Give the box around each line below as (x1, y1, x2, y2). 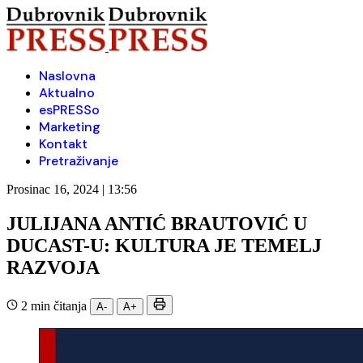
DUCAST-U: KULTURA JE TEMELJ (6, 234, 322, 256)
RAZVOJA (6, 256, 100, 278)
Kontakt (39, 135, 88, 152)
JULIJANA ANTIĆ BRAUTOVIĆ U (6, 212, 307, 234)
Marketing (39, 118, 100, 135)
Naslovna (39, 67, 96, 84)
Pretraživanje (39, 152, 118, 169)
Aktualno (39, 84, 95, 101)
